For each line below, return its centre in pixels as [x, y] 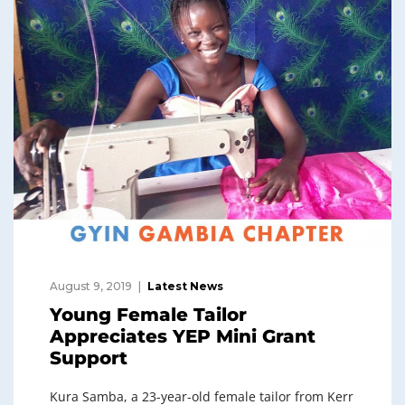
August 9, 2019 [91, 287]
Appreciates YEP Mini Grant [183, 337]
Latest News [185, 287]
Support [89, 358]
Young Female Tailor [148, 315]
